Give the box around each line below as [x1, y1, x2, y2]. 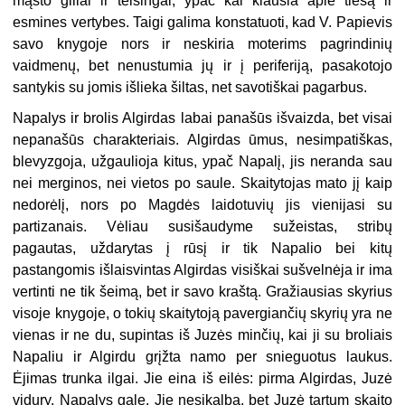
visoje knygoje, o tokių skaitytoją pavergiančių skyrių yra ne [13, 305, 392, 321]
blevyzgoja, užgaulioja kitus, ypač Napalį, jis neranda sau [13, 153, 392, 169]
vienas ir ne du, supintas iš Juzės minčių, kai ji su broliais [13, 326, 392, 343]
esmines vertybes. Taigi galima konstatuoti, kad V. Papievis [13, 14, 392, 30]
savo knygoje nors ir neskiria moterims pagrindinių [13, 35, 392, 52]
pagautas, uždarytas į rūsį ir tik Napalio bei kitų [13, 240, 392, 256]
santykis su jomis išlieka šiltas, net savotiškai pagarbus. [13, 79, 368, 95]
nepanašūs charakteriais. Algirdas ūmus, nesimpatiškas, [13, 131, 392, 147]
